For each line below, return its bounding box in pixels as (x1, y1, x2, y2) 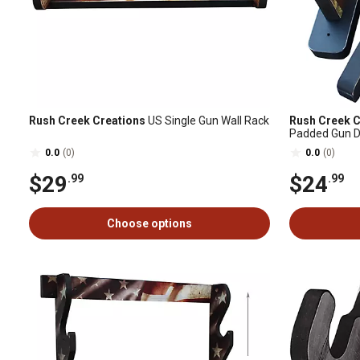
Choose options (107, 217, 192, 230)
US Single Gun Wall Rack (145, 114, 269, 127)
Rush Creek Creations (29, 114, 145, 127)
